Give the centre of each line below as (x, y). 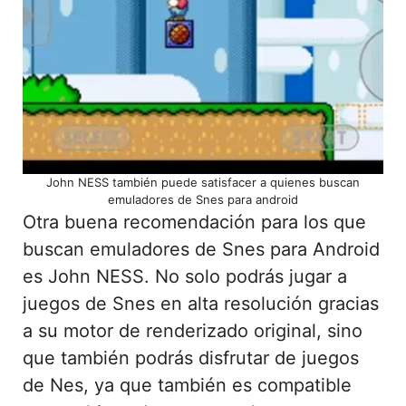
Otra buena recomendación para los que (194, 222)
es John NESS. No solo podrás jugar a (185, 276)
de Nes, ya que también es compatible (187, 385)
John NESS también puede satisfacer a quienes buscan (203, 182)
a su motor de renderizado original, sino (193, 330)
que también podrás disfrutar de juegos (191, 358)
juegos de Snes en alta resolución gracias (201, 303)
